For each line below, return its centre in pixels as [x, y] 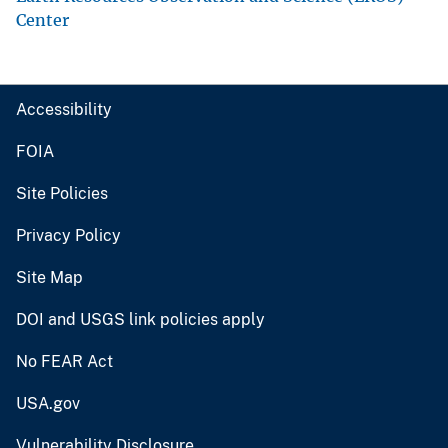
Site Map [49, 277]
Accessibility [64, 109]
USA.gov [48, 403]
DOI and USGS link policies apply [140, 319]
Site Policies [62, 193]
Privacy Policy [68, 235]
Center [42, 19]
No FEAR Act [64, 361]
